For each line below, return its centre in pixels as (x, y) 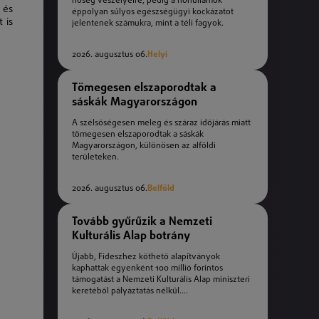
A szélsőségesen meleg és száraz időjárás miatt (161, 124)
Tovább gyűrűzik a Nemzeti (142, 222)
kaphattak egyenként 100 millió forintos (147, 269)
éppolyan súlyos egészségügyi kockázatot (153, 12)
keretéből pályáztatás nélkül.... (130, 292)
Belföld (161, 189)
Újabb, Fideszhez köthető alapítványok (146, 257)
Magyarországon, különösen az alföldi (144, 146)
